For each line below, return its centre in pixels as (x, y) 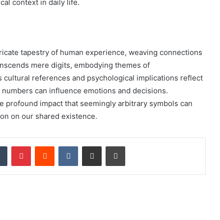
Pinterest (44, 146)
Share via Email (109, 146)
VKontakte (93, 146)
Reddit (64, 146)
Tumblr (17, 146)
